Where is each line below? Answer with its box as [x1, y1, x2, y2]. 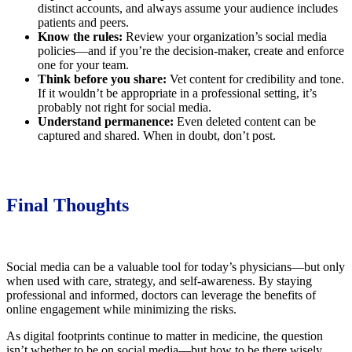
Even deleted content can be [174, 114, 316, 128]
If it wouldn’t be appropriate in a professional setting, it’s [38, 86, 317, 100]
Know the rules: [38, 29, 123, 43]
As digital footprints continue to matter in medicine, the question [6, 328, 323, 343]
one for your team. [38, 57, 129, 71]
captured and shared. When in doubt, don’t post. [38, 128, 276, 142]
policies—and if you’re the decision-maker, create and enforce [38, 43, 344, 57]
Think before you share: [38, 71, 167, 86]
